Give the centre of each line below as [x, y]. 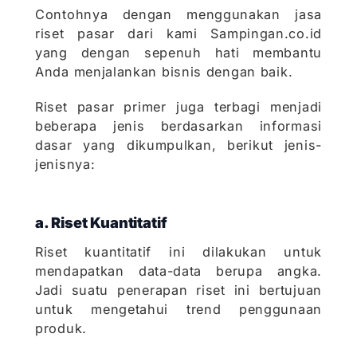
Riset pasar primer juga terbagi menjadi [178, 107]
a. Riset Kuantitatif [101, 223]
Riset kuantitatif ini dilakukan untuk [178, 252]
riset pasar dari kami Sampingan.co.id [178, 34]
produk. [61, 329]
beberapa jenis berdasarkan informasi [178, 126]
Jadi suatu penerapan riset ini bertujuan [178, 290]
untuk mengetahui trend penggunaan [178, 310]
